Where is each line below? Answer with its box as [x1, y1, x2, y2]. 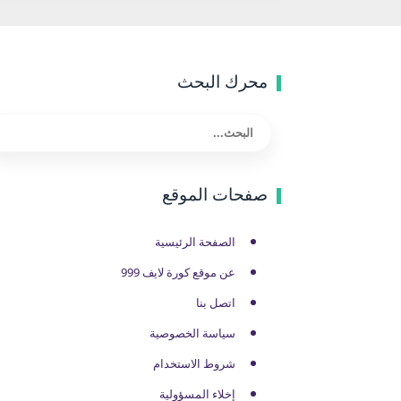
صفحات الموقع [162, 183, 268, 206]
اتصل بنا [196, 294, 235, 311]
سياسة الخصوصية [149, 325, 235, 342]
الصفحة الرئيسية [155, 234, 235, 251]
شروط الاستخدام [153, 355, 235, 372]
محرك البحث [177, 70, 268, 93]
